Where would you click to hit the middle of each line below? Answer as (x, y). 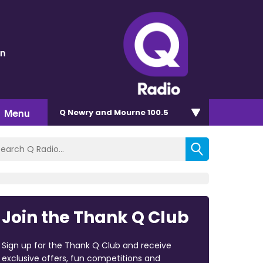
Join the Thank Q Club (95, 217)
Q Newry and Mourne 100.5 (114, 112)
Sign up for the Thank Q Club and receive (86, 245)
